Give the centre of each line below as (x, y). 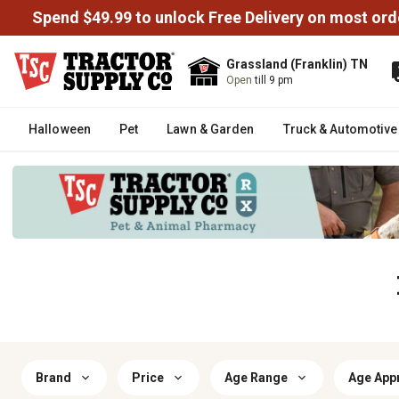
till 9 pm (274, 80)
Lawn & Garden (211, 129)
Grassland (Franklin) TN (297, 64)
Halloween (60, 129)
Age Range (256, 378)
